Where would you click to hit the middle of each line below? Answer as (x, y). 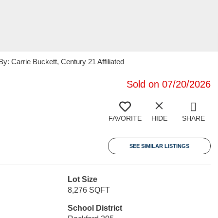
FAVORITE (125, 118)
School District (95, 208)
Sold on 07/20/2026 (169, 84)
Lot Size (82, 179)
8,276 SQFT (89, 190)
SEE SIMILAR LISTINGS (159, 146)
